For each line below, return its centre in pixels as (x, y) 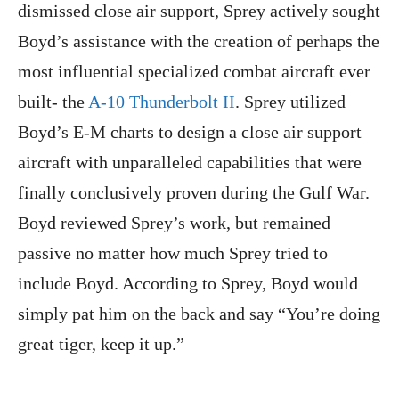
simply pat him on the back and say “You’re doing (199, 314)
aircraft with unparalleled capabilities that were (190, 163)
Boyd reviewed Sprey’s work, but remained (174, 223)
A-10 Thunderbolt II (162, 102)
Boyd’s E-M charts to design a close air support (190, 132)
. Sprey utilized (290, 102)
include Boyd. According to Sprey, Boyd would (188, 284)
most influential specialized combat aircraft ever (194, 72)
